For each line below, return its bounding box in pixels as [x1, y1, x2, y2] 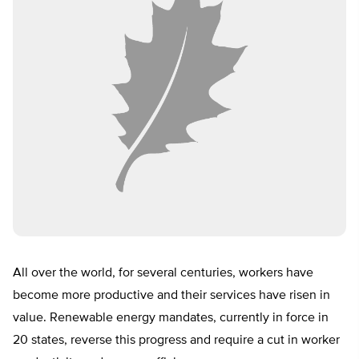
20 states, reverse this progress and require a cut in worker [13, 334, 340, 348]
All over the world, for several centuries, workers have [13, 267, 313, 280]
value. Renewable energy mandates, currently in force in [13, 312, 329, 325]
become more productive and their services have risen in [13, 289, 330, 303]
